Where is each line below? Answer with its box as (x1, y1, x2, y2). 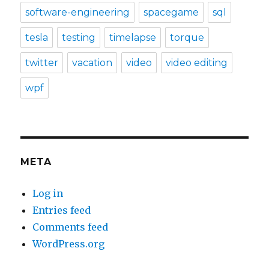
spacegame (144, 6, 199, 18)
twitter (25, 56, 59, 68)
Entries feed (32, 204, 91, 216)
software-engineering (25, 6, 130, 18)
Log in (32, 187, 64, 199)
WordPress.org (32, 237, 105, 250)
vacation (72, 56, 113, 68)
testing (62, 31, 96, 43)
